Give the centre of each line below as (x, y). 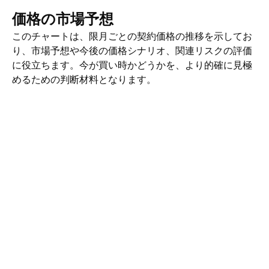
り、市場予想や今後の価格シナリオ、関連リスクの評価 (132, 50)
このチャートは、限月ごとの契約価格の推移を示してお (132, 36)
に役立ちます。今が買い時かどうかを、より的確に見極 (132, 65)
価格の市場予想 (63, 19)
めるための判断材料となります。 (84, 79)
